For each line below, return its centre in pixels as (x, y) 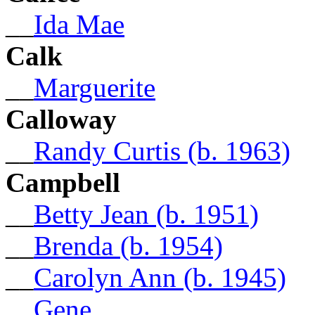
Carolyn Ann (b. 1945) (160, 277)
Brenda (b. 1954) (128, 245)
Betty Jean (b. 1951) (146, 214)
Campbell (63, 182)
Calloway (61, 119)
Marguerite (95, 87)
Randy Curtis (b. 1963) (162, 150)
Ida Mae (79, 24)
